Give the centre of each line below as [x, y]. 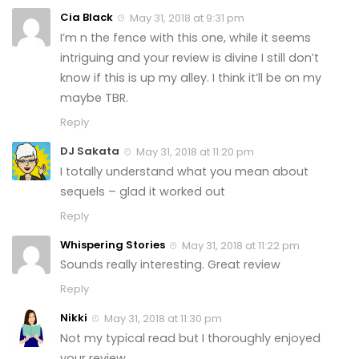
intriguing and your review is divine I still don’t [190, 57]
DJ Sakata [90, 151]
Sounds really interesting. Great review [170, 265]
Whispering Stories [113, 244]
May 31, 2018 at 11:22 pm [240, 245]
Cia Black [87, 17]
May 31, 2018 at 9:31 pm [186, 18]
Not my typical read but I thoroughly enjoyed [190, 339]
